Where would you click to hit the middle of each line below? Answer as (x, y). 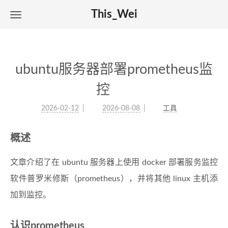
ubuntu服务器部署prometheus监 (114, 69)
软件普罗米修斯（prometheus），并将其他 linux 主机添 (114, 179)
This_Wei (114, 14)
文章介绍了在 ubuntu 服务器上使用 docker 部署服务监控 (114, 162)
